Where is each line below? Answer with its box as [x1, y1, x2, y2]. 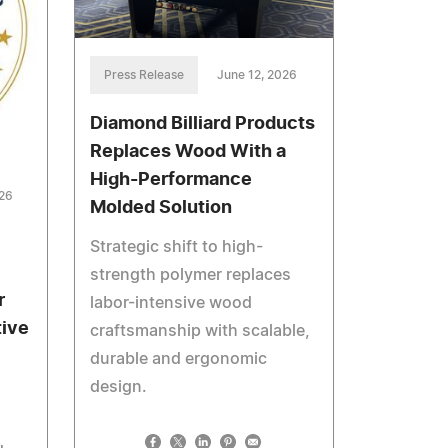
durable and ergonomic [90, 350, 268, 367]
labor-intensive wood [90, 294, 253, 311]
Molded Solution [90, 198, 233, 217]
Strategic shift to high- [90, 238, 264, 255]
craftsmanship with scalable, [90, 322, 311, 339]
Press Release [104, 68, 185, 81]
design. [90, 378, 148, 395]
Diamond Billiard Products [90, 114, 316, 133]
